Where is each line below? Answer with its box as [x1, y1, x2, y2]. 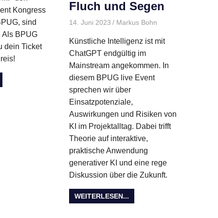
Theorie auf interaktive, [69, 134, 148, 143]
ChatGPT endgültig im [69, 49, 146, 58]
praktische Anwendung [69, 146, 148, 155]
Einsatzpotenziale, [69, 98, 133, 107]
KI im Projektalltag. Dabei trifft [69, 122, 171, 131]
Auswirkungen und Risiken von [69, 110, 177, 119]
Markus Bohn [116, 18, 157, 27]
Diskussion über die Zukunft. [69, 171, 167, 180]
